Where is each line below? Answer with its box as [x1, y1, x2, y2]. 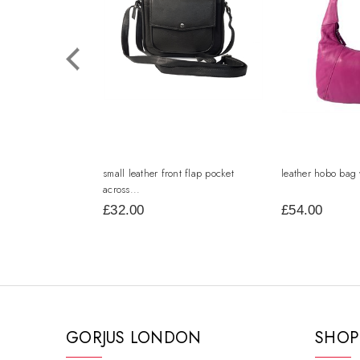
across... [103, 182, 141, 197]
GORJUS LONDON [66, 326, 202, 350]
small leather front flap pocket [103, 166, 234, 181]
